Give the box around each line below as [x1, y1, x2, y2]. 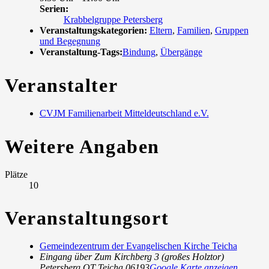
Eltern [149, 25, 172, 36]
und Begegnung [39, 36, 100, 47]
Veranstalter [5, 74, 118, 96]
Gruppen [214, 25, 249, 36]
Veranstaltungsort [5, 207, 169, 229]
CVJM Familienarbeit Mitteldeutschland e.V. [39, 108, 209, 118]
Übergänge [160, 47, 202, 58]
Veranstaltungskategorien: [39, 25, 147, 36]
